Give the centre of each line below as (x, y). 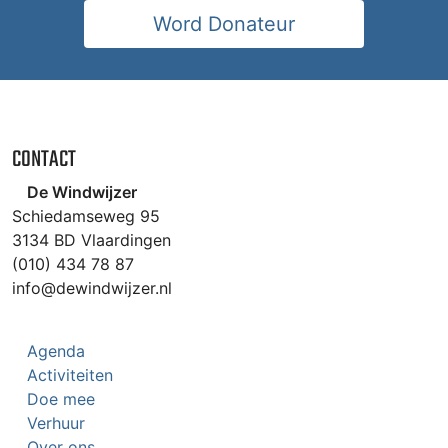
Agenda (56, 351)
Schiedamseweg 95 (86, 216)
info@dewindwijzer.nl (92, 288)
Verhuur (56, 423)
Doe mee (61, 399)
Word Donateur (224, 23)
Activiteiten (70, 375)
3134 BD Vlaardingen (91, 240)
